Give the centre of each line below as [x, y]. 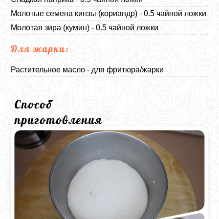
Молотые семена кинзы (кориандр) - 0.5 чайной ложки [109, 13]
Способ [34, 104]
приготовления [59, 120]
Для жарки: [40, 49]
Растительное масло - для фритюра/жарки [88, 69]
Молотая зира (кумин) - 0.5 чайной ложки [85, 27]
